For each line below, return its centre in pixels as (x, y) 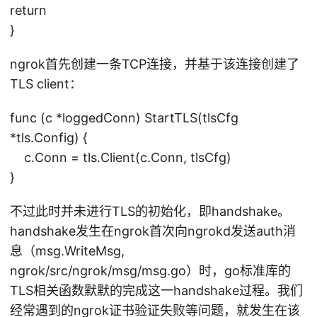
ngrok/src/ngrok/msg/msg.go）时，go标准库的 (150, 270)
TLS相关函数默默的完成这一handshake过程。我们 (156, 290)
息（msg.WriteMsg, (67, 250)
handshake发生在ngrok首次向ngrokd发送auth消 (153, 231)
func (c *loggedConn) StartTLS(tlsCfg (124, 117)
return (28, 10)
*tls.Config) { (49, 137)
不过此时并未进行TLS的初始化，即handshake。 (150, 211)
